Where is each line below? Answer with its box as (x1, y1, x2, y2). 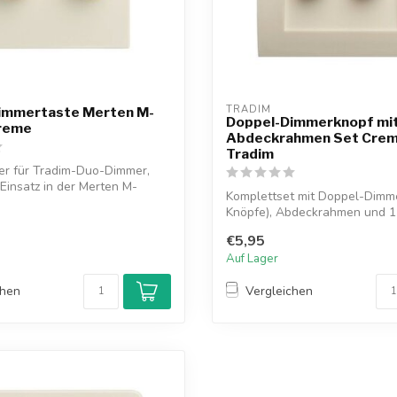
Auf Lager (226, 250, 278, 267)
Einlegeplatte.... (226, 220, 312, 237)
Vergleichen (245, 283, 313, 300)
